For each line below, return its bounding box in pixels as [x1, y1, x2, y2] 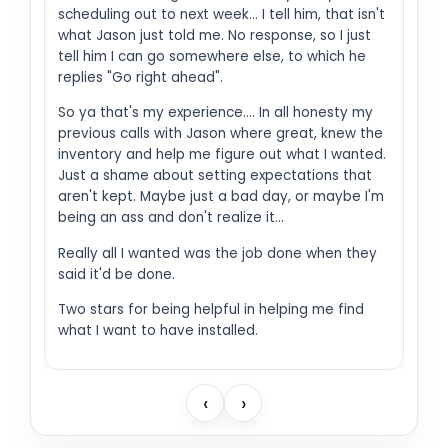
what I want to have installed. [58, 321, 258, 341]
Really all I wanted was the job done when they [58, 243, 377, 263]
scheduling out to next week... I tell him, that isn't [58, 5, 385, 24]
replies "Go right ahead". [58, 68, 223, 87]
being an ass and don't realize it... [58, 208, 284, 228]
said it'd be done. [58, 264, 175, 284]
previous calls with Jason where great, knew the [58, 124, 383, 144]
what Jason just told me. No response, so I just [58, 26, 371, 45]
